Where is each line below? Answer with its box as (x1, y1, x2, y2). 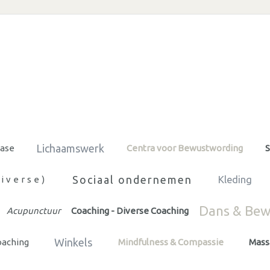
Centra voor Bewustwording (126, 142, 243, 153)
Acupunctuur (7, 205, 61, 216)
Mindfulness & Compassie (118, 236, 224, 247)
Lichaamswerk (36, 142, 105, 154)
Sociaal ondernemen (72, 173, 193, 186)
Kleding (218, 174, 252, 185)
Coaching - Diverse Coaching (71, 205, 189, 216)
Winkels (54, 236, 93, 248)
